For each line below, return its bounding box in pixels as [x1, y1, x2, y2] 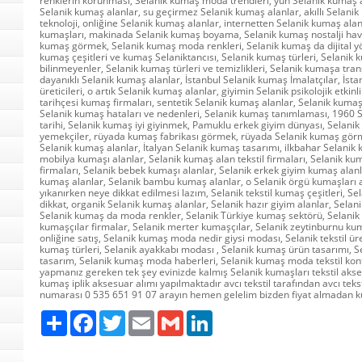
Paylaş [67, 309, 96, 323]
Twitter [125, 309, 157, 323]
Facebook [96, 309, 139, 323]
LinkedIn [213, 309, 250, 323]
